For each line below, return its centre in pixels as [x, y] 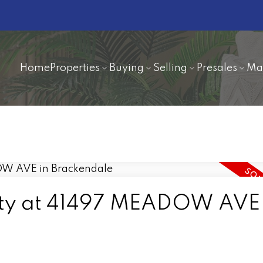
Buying [127, 68]
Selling [171, 68]
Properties [75, 68]
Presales [217, 68]
